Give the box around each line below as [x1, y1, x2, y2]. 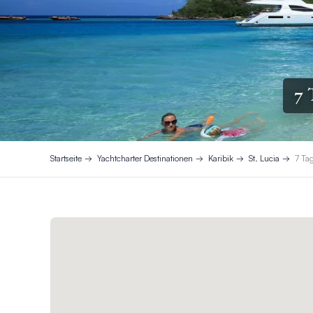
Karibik [208, 153, 233, 164]
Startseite [50, 153, 82, 164]
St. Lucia [249, 153, 279, 164]
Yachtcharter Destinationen [97, 153, 193, 164]
